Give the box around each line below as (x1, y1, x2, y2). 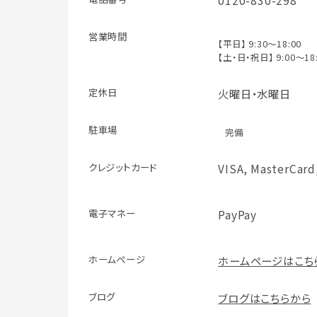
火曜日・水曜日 (218, 86, 291, 102)
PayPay (218, 207, 257, 223)
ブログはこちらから (218, 290, 311, 306)
